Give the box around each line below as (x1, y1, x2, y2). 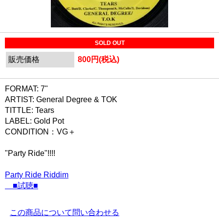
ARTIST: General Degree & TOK (5, 95, 117, 104)
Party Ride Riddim (5, 171, 68, 179)
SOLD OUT (94, 40, 125, 46)
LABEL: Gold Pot (5, 117, 64, 125)
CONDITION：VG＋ (5, 128, 76, 136)
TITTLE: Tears (5, 106, 54, 114)
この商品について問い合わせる (10, 208, 119, 217)
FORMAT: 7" (5, 85, 48, 93)
